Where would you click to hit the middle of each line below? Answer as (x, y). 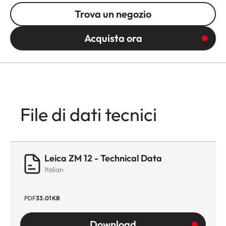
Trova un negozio (113, 14)
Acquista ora (113, 38)
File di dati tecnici (89, 114)
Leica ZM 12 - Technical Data (103, 158)
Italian (54, 169)
